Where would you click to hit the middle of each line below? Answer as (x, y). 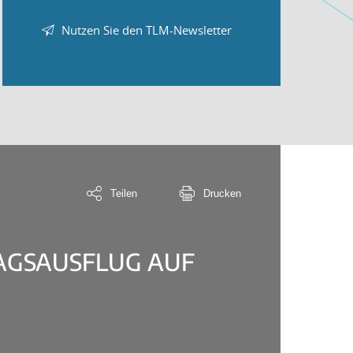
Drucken (222, 193)
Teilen (124, 193)
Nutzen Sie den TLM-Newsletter (146, 30)
